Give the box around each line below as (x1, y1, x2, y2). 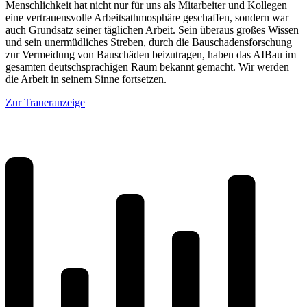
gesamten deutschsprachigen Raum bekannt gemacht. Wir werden (5, 60, 289, 73)
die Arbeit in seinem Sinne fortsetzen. (5, 73, 167, 85)
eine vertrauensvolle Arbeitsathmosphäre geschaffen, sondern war (5, 11, 288, 23)
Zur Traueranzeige (5, 96, 85, 108)
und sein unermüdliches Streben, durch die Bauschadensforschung (5, 36, 292, 48)
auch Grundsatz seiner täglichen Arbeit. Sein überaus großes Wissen (5, 23, 299, 36)
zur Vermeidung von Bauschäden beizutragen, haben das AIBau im (5, 48, 296, 60)
